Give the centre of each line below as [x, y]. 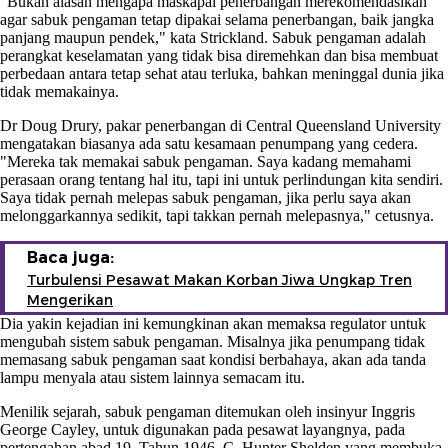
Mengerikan [70, 299]
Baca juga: [70, 257]
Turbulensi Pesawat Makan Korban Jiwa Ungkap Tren [219, 279]
